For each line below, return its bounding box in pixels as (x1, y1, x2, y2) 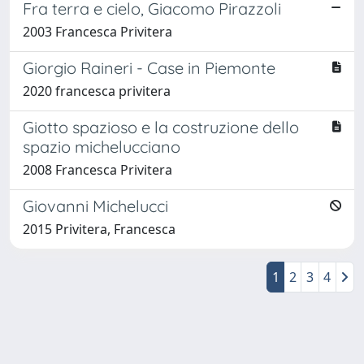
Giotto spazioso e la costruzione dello (23, 116, 299, 137)
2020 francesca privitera (23, 81, 171, 100)
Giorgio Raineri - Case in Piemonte (23, 57, 275, 78)
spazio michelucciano (23, 136, 180, 157)
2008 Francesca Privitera (23, 160, 172, 179)
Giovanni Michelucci (23, 195, 168, 216)
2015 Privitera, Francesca (23, 219, 175, 238)
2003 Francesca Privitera (23, 22, 172, 41)
